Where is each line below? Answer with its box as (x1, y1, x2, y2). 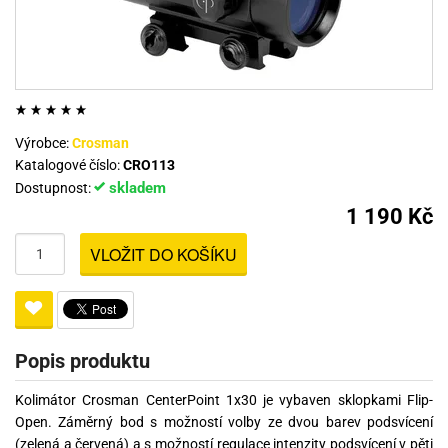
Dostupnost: (15, 180, 94, 197)
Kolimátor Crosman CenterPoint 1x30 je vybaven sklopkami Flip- (15, 392, 433, 409)
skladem (105, 179, 166, 198)
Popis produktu (15, 349, 150, 374)
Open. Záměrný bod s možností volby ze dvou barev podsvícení (15, 414, 433, 431)
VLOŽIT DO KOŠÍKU (90, 243, 237, 267)
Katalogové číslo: (15, 157, 123, 174)
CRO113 (123, 157, 175, 174)
